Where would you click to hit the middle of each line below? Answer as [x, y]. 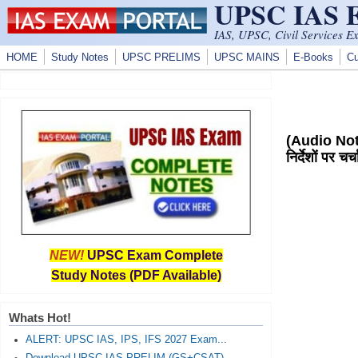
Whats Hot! [40, 318]
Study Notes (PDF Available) [136, 275]
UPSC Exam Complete [155, 255]
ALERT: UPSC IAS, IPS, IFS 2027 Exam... [126, 340]
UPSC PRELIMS [161, 58]
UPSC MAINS [247, 58]
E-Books [313, 58]
